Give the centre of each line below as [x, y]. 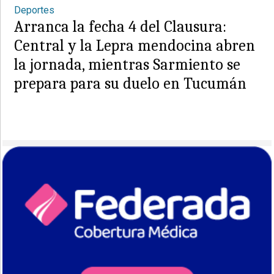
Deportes [35, 10]
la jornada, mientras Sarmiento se [128, 65]
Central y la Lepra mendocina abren [135, 46]
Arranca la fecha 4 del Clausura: [120, 27]
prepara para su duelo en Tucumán [131, 83]
